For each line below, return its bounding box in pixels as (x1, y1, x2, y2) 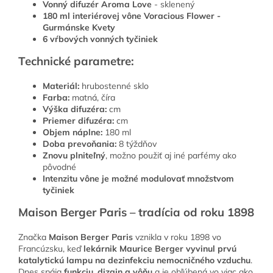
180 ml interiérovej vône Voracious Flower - (43, 10, 221, 22)
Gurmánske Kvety (43, 22, 115, 34)
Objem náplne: (43, 127, 102, 138)
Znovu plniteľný (43, 150, 105, 161)
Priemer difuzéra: (43, 115, 114, 127)
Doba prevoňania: (43, 138, 116, 150)
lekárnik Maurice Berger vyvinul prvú (83, 243, 236, 255)
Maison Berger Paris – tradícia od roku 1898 (18, 205, 254, 220)
